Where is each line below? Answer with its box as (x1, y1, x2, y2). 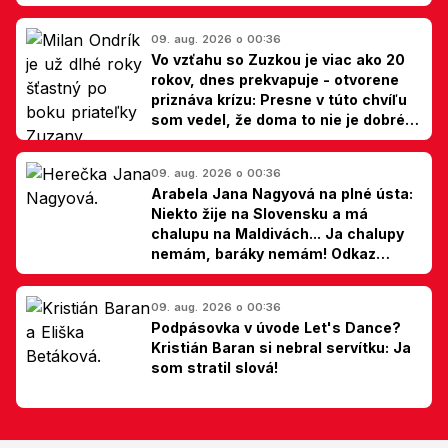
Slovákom (151, 264, 222, 282)
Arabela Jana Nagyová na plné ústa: (151, 184, 413, 202)
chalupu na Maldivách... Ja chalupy (151, 224, 404, 242)
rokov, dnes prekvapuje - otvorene (151, 70, 399, 88)
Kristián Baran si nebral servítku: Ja (151, 338, 411, 356)
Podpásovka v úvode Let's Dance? (151, 318, 401, 336)
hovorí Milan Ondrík (151, 130, 290, 148)
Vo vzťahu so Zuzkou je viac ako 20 (151, 50, 405, 68)
